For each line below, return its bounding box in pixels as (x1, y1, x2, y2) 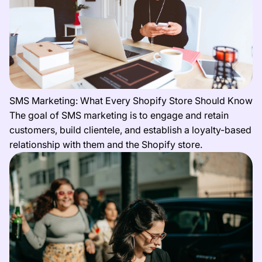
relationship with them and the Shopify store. (9, 138, 202, 150)
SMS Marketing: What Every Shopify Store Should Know (9, 94, 253, 106)
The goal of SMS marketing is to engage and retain (9, 109, 229, 121)
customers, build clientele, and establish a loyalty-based (9, 123, 251, 136)
